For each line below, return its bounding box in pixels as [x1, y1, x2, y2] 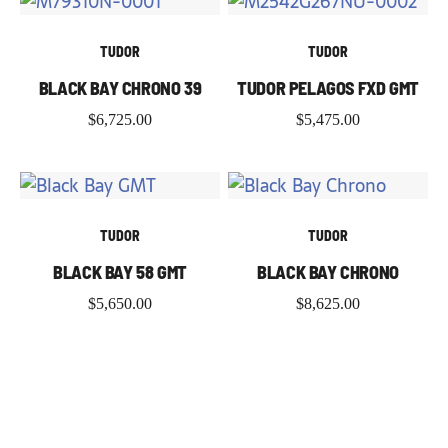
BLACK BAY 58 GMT [53, 260, 187, 283]
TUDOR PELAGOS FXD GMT [237, 76, 419, 99]
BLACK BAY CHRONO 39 [38, 76, 202, 99]
